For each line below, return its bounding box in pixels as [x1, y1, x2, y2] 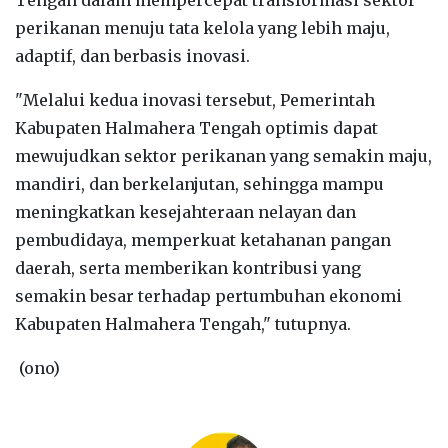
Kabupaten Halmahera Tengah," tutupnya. [15, 313, 351, 334]
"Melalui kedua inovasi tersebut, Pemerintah [15, 89, 375, 110]
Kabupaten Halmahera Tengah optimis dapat [15, 117, 378, 138]
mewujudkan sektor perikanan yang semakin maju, [15, 145, 432, 166]
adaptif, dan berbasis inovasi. [15, 45, 254, 66]
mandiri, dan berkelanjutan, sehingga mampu [15, 173, 384, 194]
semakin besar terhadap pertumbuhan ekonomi [15, 285, 402, 306]
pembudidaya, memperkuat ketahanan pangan [15, 229, 391, 250]
